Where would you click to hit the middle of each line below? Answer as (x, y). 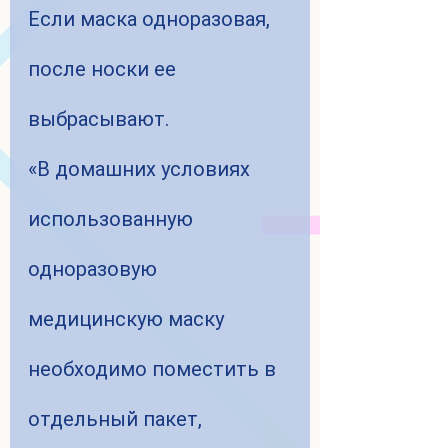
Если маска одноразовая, (151, 19)
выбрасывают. (98, 119)
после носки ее (104, 69)
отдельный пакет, (117, 419)
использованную (113, 219)
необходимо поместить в (154, 369)
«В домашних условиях (141, 169)
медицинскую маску (128, 319)
